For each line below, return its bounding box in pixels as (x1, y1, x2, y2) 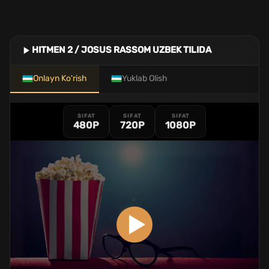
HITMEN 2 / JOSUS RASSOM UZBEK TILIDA (32, 44, 211, 56)
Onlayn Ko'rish (33, 73, 87, 83)
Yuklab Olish (122, 73, 168, 83)
